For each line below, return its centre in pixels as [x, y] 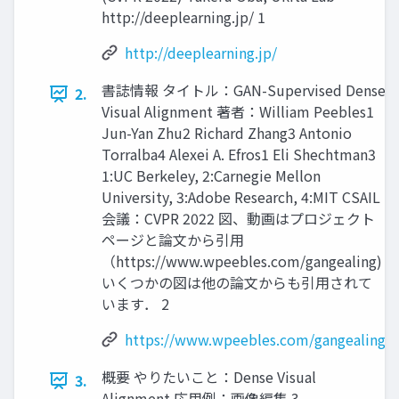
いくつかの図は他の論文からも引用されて [237, 283]
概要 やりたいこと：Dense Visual [209, 377]
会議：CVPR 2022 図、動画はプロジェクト [238, 219]
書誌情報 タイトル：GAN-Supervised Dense [244, 90]
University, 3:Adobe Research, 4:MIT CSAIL [241, 197]
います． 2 [135, 304]
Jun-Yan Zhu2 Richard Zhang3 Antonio [227, 133]
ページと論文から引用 [173, 240]
